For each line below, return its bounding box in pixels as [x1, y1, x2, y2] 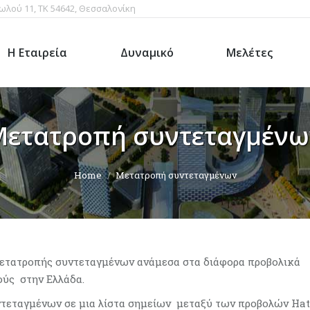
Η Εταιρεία [8, 45, 68, 60]
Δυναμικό [120, 45, 174, 60]
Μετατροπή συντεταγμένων [115, 169, 237, 181]
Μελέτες [226, 45, 273, 60]
